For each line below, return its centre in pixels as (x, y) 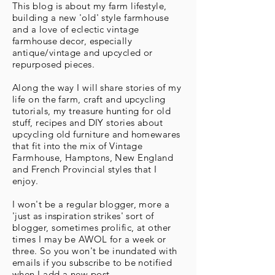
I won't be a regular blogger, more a (91, 204)
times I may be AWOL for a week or (89, 239)
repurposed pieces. (54, 64)
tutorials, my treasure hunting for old (92, 111)
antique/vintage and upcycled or (83, 52)
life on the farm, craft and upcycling (89, 99)
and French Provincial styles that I (85, 169)
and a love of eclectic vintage (76, 29)
